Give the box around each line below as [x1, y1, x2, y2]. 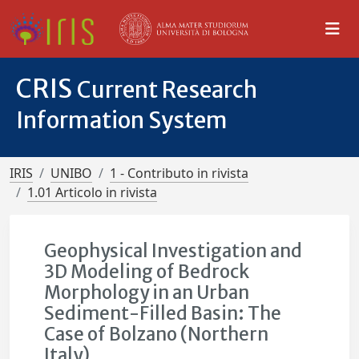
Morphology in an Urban [44, 281, 250, 304]
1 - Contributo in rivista [110, 164, 248, 182]
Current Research [77, 75, 257, 104]
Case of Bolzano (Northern [44, 323, 269, 345]
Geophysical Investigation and [44, 240, 303, 262]
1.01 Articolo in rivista [27, 184, 157, 201]
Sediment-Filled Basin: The [44, 302, 282, 325]
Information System [16, 106, 228, 135]
